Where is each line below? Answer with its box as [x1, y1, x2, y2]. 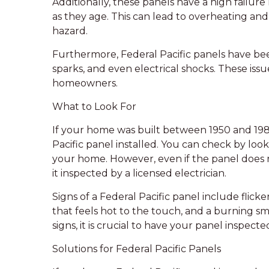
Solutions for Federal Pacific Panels [52, 243, 221, 255]
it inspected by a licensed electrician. [52, 168, 226, 179]
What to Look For [52, 101, 136, 112]
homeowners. [52, 77, 118, 89]
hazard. [52, 25, 88, 37]
